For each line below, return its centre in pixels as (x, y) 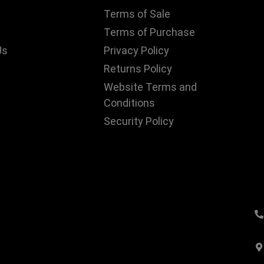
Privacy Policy (136, 51)
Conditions (129, 103)
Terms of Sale (137, 14)
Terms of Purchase (149, 32)
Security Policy (138, 121)
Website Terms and (150, 87)
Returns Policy (138, 69)
